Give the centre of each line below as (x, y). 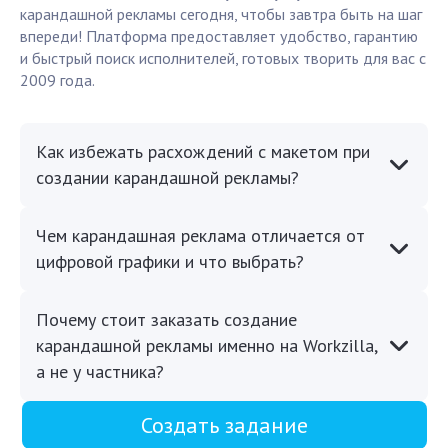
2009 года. (57, 80)
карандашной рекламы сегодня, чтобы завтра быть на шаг (221, 14)
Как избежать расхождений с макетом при (203, 152)
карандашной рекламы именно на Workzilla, (206, 346)
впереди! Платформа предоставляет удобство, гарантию (219, 36)
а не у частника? (100, 372)
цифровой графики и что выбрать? (170, 262)
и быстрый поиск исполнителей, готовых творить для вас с (223, 58)
